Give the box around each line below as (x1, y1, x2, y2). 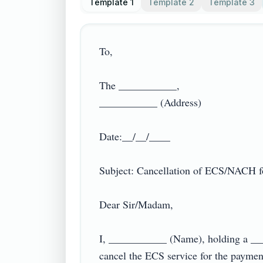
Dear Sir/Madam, (99, 197, 173, 211)
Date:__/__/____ (99, 129, 170, 143)
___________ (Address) (99, 95, 201, 109)
